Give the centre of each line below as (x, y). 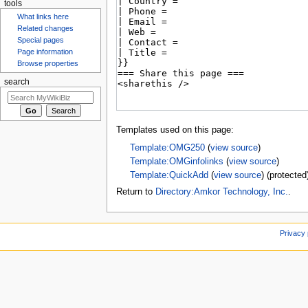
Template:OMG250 (167, 147)
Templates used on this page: (175, 130)
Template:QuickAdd (169, 176)
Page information (45, 52)
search (16, 82)
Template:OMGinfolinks (176, 162)
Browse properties (48, 64)
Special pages (41, 40)
